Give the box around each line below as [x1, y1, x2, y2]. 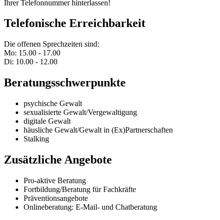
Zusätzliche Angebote [4, 153, 112, 166]
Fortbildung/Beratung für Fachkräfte [24, 185, 136, 193]
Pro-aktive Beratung [24, 176, 86, 185]
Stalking [24, 135, 49, 143]
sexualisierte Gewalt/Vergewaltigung [24, 108, 137, 117]
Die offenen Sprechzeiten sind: [4, 40, 99, 49]
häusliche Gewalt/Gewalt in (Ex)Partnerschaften [24, 126, 173, 135]
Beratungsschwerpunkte [4, 76, 126, 89]
